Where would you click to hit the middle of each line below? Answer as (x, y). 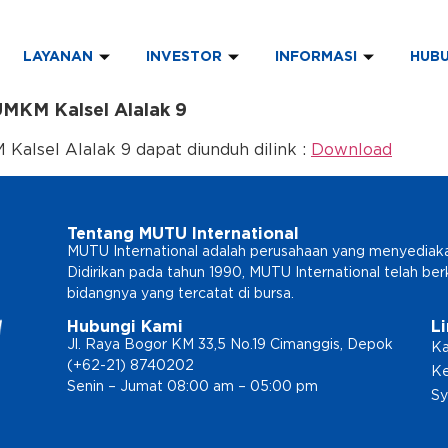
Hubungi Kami (124, 327)
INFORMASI (316, 57)
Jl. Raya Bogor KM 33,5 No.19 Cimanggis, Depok (229, 345)
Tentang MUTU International (182, 234)
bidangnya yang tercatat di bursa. (180, 294)
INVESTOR (184, 57)
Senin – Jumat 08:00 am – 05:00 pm (192, 387)
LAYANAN (58, 57)
